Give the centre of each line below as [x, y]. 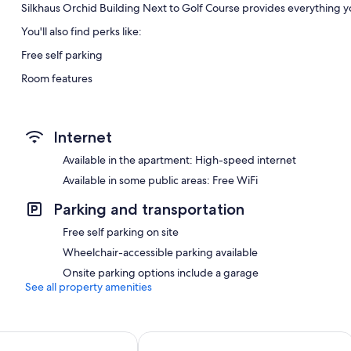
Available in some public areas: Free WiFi [160, 180]
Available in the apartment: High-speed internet [179, 159]
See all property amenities [89, 286]
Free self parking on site [121, 232]
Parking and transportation [149, 209]
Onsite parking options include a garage [161, 272]
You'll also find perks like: [81, 31]
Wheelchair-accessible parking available [160, 252]
